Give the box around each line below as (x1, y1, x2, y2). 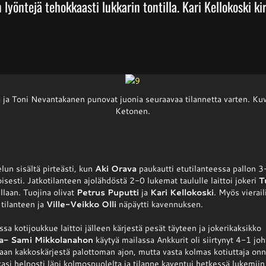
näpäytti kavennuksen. (116, 198, 204, 210)
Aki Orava (95, 162, 137, 175)
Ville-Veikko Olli (46, 198, 117, 210)
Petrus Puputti (77, 186, 140, 198)
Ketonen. (115, 104, 151, 117)
